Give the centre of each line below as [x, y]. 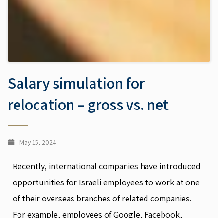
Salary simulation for [76, 82]
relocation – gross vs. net [88, 104]
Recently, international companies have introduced [107, 166]
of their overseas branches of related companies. [102, 198]
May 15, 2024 [38, 142]
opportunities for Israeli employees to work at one [106, 182]
